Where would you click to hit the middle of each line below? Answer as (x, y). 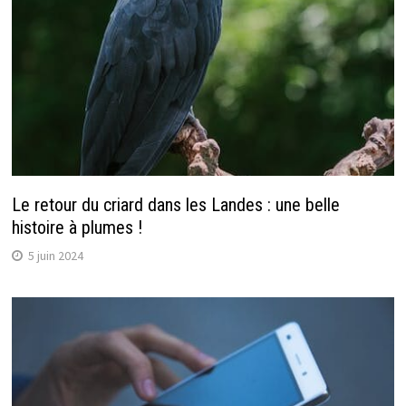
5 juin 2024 (55, 256)
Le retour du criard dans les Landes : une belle (175, 205)
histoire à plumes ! (77, 228)
